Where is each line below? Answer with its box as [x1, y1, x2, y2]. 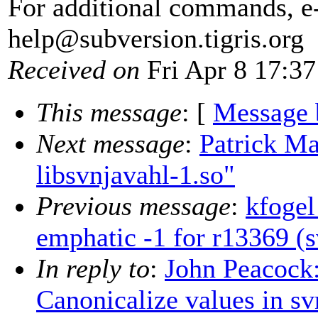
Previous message [36, 191, 231, 221]
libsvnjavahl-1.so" [36, 160, 235, 190]
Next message [36, 128, 185, 159]
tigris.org [204, 23, 304, 54]
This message [36, 97, 182, 128]
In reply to [36, 253, 150, 284]
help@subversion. [8, 23, 204, 54]
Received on [8, 55, 140, 85]
